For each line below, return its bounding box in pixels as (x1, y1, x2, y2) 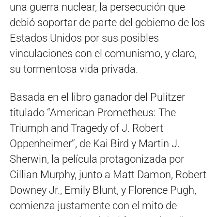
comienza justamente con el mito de (10, 199, 177, 212)
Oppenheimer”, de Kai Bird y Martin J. (10, 137, 180, 150)
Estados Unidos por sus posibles (10, 31, 159, 44)
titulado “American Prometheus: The (10, 106, 176, 119)
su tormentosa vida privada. (10, 62, 138, 75)
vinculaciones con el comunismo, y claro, (10, 47, 197, 60)
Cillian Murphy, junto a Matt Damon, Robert (10, 168, 206, 181)
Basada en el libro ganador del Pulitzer (10, 91, 185, 103)
